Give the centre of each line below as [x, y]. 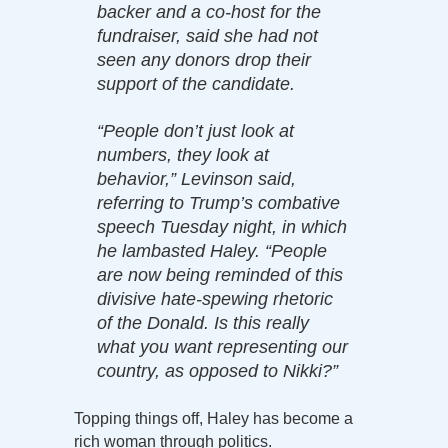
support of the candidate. [196, 83]
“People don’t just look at [195, 130]
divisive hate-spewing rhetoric [215, 298]
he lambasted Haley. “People [212, 250]
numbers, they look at [183, 154]
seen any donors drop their [204, 59]
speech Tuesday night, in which [222, 226]
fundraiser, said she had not [207, 35]
